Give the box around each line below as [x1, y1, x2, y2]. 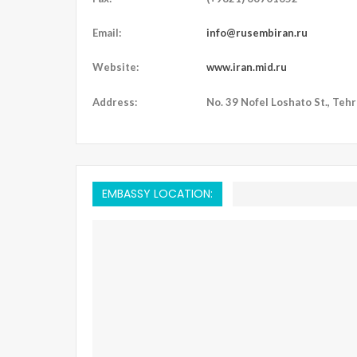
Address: [92, 95, 137, 108]
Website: [92, 60, 139, 73]
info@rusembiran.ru [206, 25, 308, 39]
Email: [92, 25, 121, 39]
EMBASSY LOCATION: [102, 185, 213, 202]
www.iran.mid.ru [206, 60, 287, 73]
